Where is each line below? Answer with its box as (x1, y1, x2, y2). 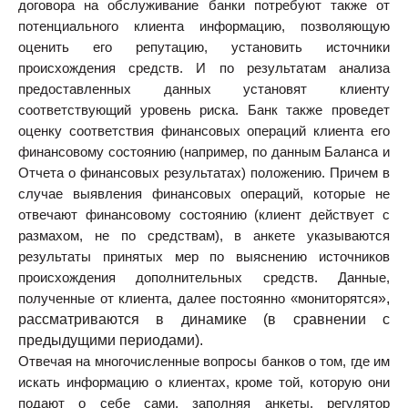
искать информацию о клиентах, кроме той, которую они (18, 375, 390, 391)
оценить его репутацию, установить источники (18, 40, 390, 56)
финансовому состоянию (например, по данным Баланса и (18, 145, 390, 160)
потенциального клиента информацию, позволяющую (18, 19, 390, 35)
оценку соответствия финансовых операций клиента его (18, 124, 390, 139)
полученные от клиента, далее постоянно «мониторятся (18, 291, 378, 307)
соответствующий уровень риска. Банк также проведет (18, 103, 390, 118)
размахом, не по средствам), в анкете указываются (18, 229, 390, 244)
